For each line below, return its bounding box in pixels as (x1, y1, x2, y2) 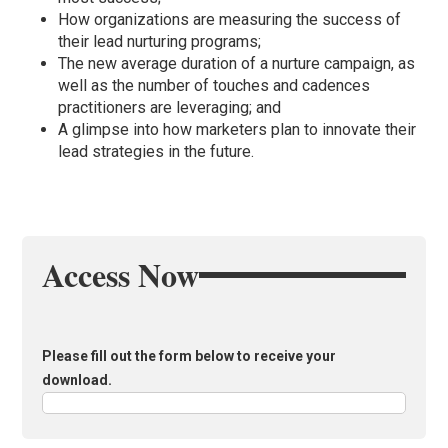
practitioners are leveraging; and (58, 98, 282, 118)
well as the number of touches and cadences (58, 76, 371, 96)
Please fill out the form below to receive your (42, 348, 337, 365)
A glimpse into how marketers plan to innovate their (58, 120, 417, 140)
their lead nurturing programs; (58, 32, 262, 52)
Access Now (42, 251, 200, 299)
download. (42, 372, 113, 389)
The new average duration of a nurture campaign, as (58, 54, 416, 74)
